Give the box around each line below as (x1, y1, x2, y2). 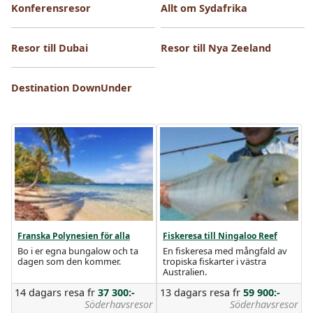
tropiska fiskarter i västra (163, 255, 266, 268)
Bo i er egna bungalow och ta (17, 245, 138, 257)
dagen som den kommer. (17, 255, 121, 268)
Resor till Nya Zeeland (161, 41, 271, 54)
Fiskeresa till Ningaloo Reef (163, 230, 277, 242)
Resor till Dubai (11, 41, 88, 54)
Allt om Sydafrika (161, 1, 247, 15)
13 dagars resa (160, 286, 233, 299)
